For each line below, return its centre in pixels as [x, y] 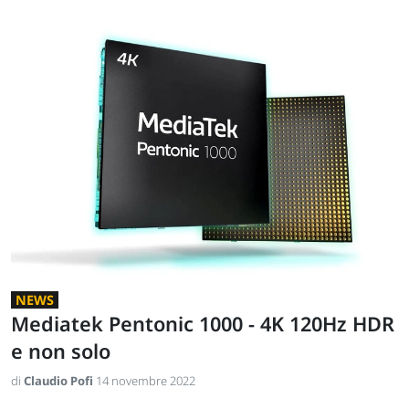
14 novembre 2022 [146, 381]
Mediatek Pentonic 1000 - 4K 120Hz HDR [203, 324]
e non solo [61, 351]
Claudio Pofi [60, 381]
